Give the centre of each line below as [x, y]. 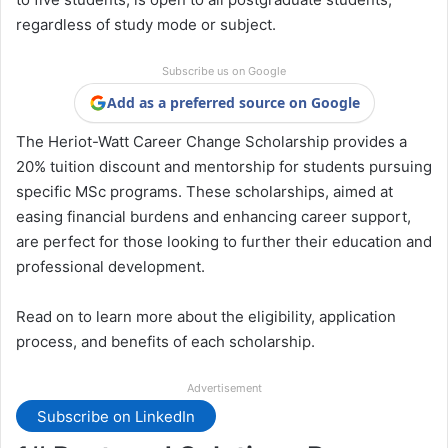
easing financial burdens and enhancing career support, [213, 217]
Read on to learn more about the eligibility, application [206, 317]
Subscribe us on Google [224, 71]
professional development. [110, 267]
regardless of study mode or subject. [146, 25]
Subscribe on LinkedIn [116, 416]
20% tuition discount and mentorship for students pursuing [224, 167]
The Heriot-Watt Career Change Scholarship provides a [211, 142]
